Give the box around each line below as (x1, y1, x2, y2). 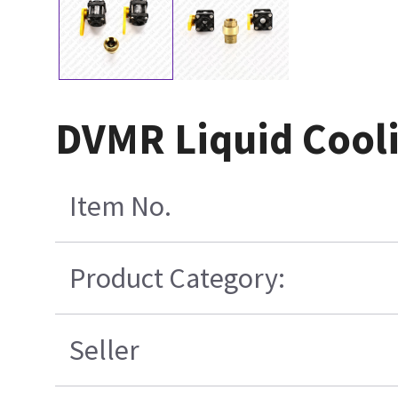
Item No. (69, 187, 172, 224)
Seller (69, 331, 140, 368)
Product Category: (69, 259, 286, 296)
